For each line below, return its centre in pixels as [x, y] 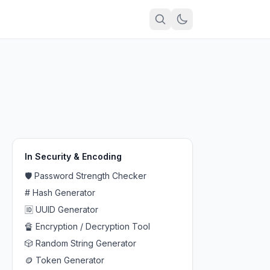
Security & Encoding [78, 156]
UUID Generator [67, 209]
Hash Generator [64, 193]
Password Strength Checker [90, 176]
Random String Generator [86, 243]
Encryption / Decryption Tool [93, 226]
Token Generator [70, 260]
